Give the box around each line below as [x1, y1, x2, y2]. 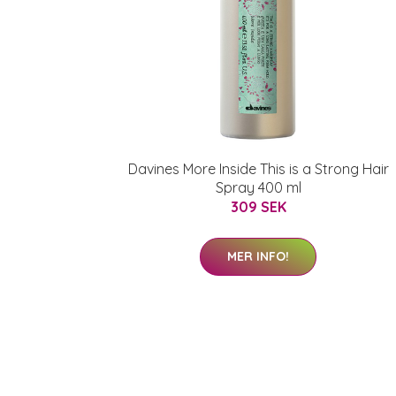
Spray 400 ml [215, 179, 301, 196]
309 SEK [230, 198, 286, 216]
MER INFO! [227, 248, 289, 264]
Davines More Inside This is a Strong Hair [127, 160, 389, 178]
